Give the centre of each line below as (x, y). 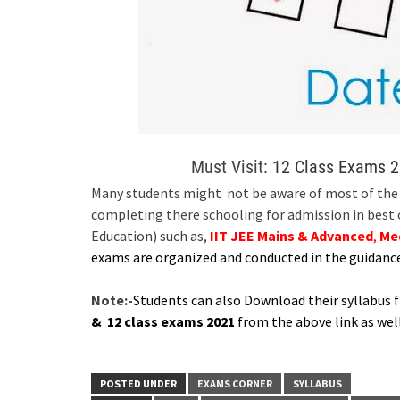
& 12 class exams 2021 (163, 321)
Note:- (112, 300)
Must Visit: (231, 167)
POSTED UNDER (138, 383)
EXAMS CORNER (235, 383)
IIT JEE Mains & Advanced (292, 235)
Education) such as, (150, 235)
